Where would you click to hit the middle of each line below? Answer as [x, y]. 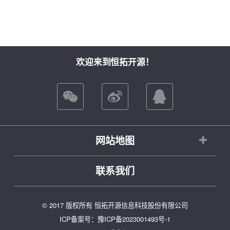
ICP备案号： [79, 219]
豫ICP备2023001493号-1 [134, 219]
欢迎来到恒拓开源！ [115, 61]
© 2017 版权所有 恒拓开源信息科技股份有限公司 [115, 205]
